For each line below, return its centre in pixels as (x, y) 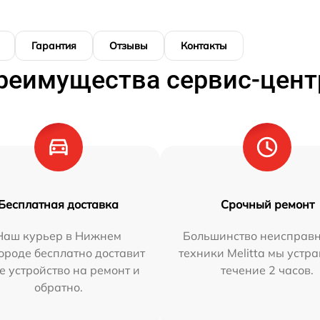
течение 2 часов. (267, 270)
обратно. (58, 287)
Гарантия (54, 46)
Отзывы (129, 46)
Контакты (204, 46)
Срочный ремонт (267, 204)
